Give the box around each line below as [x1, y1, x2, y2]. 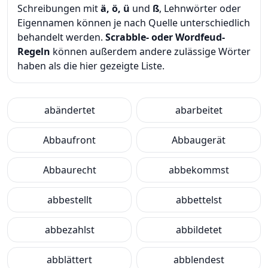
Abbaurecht [42, 163, 96, 176]
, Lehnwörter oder [159, 2, 241, 15]
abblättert [47, 253, 92, 266]
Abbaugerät [172, 133, 226, 147]
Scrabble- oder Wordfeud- [105, 31, 225, 44]
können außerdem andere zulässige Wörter [50, 45, 251, 58]
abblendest [173, 253, 224, 266]
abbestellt [47, 193, 92, 206]
